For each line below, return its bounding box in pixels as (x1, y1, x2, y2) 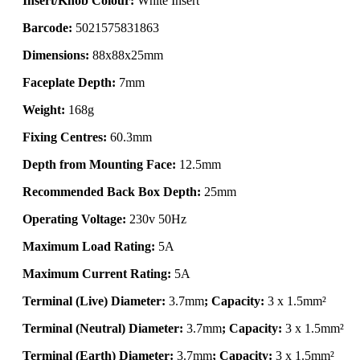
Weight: (22, 102, 65, 117)
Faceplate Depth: (22, 75, 116, 89)
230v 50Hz (126, 211, 186, 226)
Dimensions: (22, 47, 89, 62)
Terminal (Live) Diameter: (22, 293, 166, 308)
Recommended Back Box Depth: (22, 184, 201, 198)
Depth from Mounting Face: (22, 157, 176, 171)
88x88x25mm (89, 47, 163, 62)
